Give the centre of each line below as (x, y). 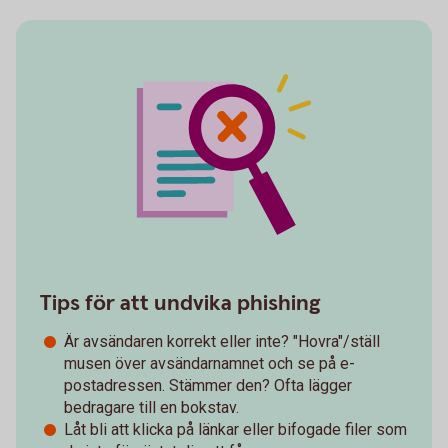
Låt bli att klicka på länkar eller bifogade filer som (235, 429)
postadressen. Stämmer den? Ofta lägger (208, 385)
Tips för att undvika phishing (180, 303)
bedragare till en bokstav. (153, 407)
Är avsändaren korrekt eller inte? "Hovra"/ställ (222, 341)
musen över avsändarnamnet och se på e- (209, 363)
